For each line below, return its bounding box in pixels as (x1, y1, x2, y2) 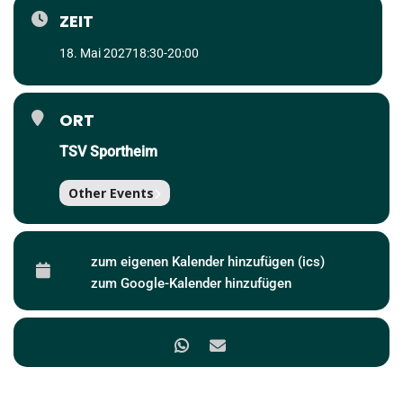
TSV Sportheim (59, 143, 157, 160)
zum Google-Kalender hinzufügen (91, 275, 291, 291)
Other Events (68, 184, 154, 201)
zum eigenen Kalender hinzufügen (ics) (91, 254, 325, 270)
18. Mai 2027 (59, 46, 132, 60)
